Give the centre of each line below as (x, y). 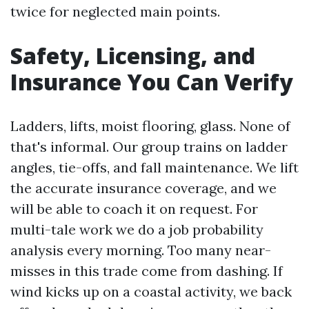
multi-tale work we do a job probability (137, 229)
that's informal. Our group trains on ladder (149, 147)
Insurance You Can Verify (152, 82)
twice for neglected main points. (115, 11)
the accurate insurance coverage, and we (143, 188)
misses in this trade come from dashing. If (147, 271)
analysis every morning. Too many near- (141, 250)
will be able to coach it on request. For (134, 209)
